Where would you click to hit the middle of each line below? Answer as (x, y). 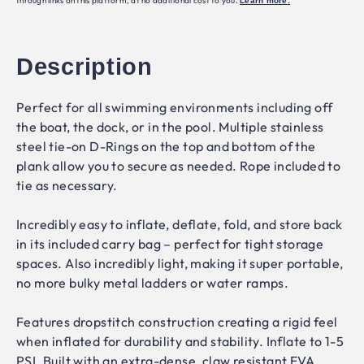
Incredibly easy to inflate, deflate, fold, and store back (180, 224)
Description (84, 67)
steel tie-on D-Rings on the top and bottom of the (166, 146)
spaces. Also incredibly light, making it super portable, (180, 263)
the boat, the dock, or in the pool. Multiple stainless (170, 127)
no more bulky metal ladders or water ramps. (153, 283)
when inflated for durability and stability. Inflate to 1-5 (180, 341)
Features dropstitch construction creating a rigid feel (177, 322)
